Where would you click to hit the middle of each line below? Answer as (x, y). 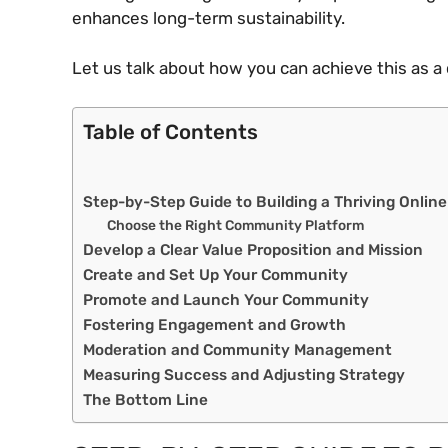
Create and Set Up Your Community (215, 274)
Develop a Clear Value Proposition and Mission (253, 249)
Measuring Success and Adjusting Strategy (244, 374)
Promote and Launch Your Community (226, 299)
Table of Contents (170, 131)
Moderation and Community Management (237, 349)
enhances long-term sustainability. (208, 17)
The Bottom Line (145, 399)
